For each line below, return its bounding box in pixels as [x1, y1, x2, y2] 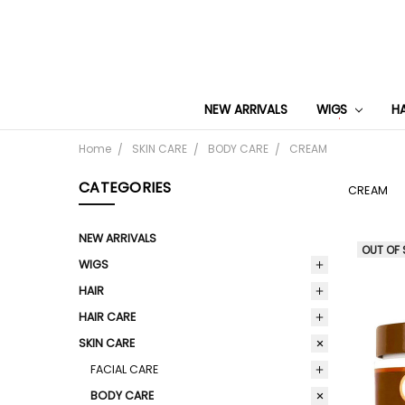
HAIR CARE [79, 308, 136, 325]
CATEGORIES [79, 177, 172, 199]
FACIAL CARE [90, 361, 159, 377]
